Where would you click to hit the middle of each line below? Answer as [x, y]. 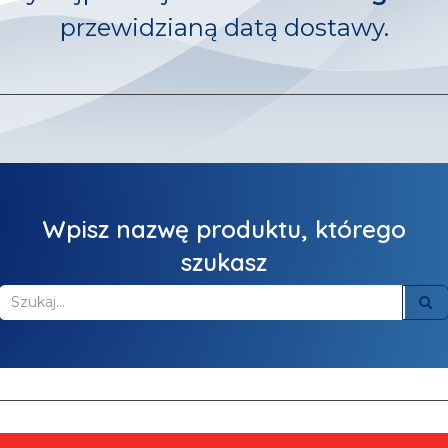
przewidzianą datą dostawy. [224, 27]
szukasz [224, 262]
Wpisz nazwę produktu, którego [224, 229]
